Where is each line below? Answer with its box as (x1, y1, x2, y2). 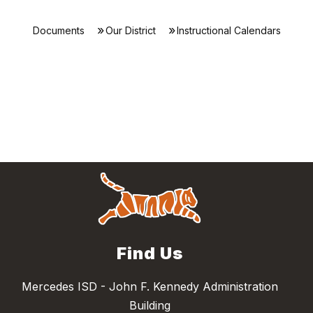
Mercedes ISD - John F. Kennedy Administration (21, 279, 278, 294)
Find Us (116, 243, 183, 264)
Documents (32, 24, 85, 36)
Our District (105, 24, 156, 36)
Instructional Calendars (176, 24, 281, 36)
